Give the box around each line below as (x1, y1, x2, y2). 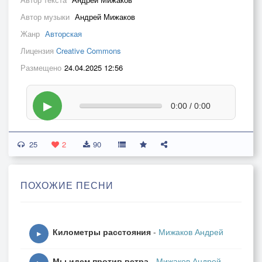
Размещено (20, 62, 61, 73)
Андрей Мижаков (75, 11, 135, 22)
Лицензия (20, 45, 56, 56)
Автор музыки (20, 11, 72, 22)
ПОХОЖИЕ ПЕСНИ (20, 178, 113, 192)
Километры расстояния (53, 226, 151, 237)
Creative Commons (56, 45, 121, 56)
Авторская (45, 28, 82, 39)
